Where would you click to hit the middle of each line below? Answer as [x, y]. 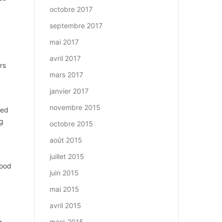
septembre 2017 [76, 26]
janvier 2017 [69, 91]
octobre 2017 [71, 9]
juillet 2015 [67, 156]
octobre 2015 [71, 124]
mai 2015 [64, 189]
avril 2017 [65, 58]
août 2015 [66, 140]
